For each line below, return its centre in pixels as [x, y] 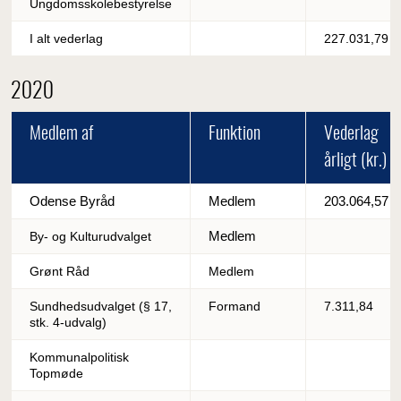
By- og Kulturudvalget [90, 236]
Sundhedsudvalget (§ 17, [101, 306]
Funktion [235, 134]
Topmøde [56, 373]
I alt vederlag [66, 39]
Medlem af [61, 134]
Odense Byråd [72, 200]
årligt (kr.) [355, 161]
